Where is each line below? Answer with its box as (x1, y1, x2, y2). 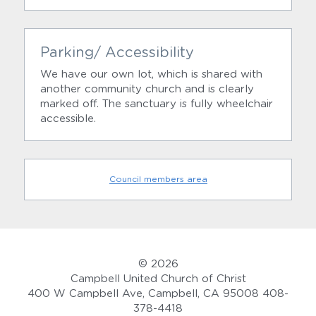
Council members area (109, 175, 207, 184)
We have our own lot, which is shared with (40, 69, 262, 80)
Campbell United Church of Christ (70, 274, 246, 285)
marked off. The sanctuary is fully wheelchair (40, 99, 273, 110)
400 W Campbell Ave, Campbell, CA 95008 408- (28, 288, 288, 300)
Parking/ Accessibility (40, 46, 194, 61)
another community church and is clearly (40, 84, 254, 95)
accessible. (40, 114, 96, 125)
